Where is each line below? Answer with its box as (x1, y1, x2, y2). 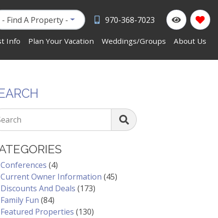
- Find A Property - (2, 14, 69, 25)
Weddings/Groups (102, 36, 166, 46)
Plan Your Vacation (28, 36, 94, 46)
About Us (174, 36, 206, 46)
